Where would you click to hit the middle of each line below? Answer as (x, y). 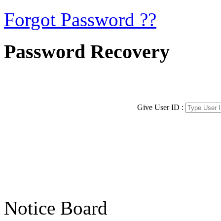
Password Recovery (87, 51)
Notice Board (56, 208)
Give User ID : (161, 107)
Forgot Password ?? (80, 19)
